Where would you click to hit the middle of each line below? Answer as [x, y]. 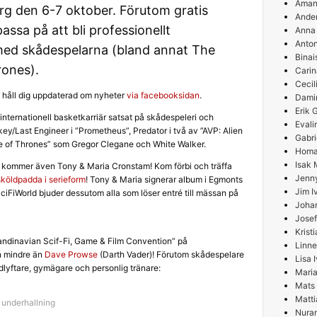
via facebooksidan [163, 95]
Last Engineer [42, 131]
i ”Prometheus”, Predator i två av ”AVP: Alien [156, 131]
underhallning [28, 302]
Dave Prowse [71, 254]
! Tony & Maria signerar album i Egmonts [164, 179]
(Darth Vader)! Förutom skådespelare [171, 254]
